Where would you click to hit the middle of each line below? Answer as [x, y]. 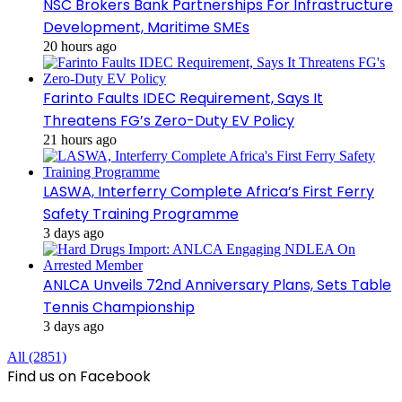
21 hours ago [80, 139]
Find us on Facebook [79, 376]
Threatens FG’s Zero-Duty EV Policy [169, 120]
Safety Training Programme [141, 214]
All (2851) [37, 356]
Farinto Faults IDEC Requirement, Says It [183, 98]
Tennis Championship [119, 307]
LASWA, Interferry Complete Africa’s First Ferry [209, 191]
